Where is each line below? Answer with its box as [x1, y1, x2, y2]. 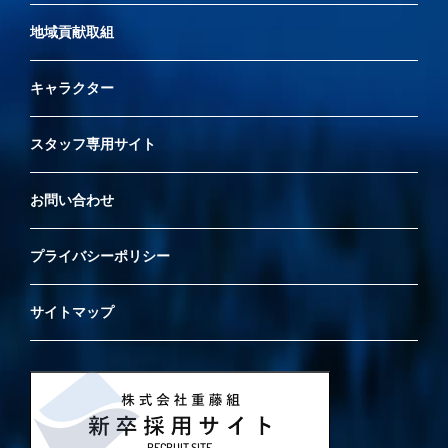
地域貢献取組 [30, 24, 114, 41]
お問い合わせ [30, 192, 114, 209]
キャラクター [30, 80, 114, 97]
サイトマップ [30, 304, 114, 321]
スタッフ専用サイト [30, 136, 156, 153]
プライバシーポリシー [30, 248, 170, 265]
